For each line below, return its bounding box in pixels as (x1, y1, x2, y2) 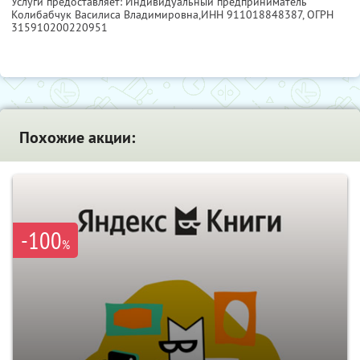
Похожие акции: (19, 127, 135, 149)
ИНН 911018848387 (201, 7, 302, 22)
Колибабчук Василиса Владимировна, (11, 7, 201, 22)
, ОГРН (302, 7, 333, 22)
